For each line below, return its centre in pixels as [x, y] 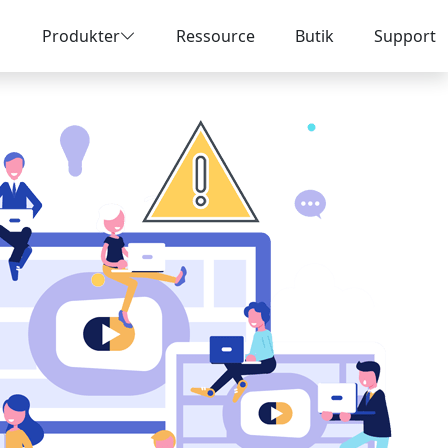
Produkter [81, 36]
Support [405, 36]
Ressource [215, 36]
